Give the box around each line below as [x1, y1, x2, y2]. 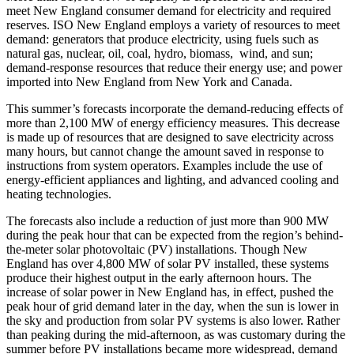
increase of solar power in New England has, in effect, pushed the [6, 284, 333, 299]
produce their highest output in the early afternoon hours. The [6, 270, 311, 284]
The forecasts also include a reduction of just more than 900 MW [6, 213, 329, 228]
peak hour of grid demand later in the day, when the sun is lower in [6, 299, 339, 313]
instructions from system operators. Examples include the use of [6, 158, 322, 172]
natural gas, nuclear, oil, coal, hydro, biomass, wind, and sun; [6, 46, 313, 60]
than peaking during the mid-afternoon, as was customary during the [6, 327, 345, 341]
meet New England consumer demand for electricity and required [6, 3, 331, 17]
